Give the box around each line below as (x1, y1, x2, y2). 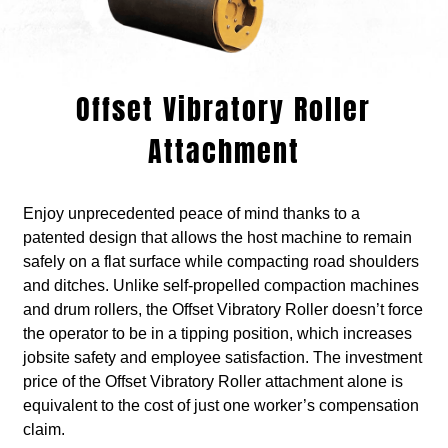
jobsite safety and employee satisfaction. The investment (22, 349, 422, 367)
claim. (22, 421, 65, 439)
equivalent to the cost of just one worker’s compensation (22, 397, 419, 415)
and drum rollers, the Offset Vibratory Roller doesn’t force (22, 301, 423, 319)
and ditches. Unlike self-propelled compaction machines (22, 277, 419, 295)
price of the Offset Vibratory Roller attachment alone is (22, 373, 403, 391)
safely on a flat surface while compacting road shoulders (22, 253, 419, 271)
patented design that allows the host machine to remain (22, 229, 412, 247)
